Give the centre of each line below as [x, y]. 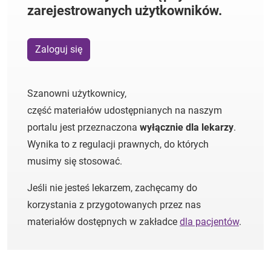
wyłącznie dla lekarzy [187, 127]
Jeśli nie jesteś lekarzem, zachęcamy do [112, 188]
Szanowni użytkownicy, [77, 93]
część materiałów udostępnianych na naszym [125, 110]
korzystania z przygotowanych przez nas [114, 205]
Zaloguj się [59, 49]
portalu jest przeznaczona [83, 127]
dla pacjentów [209, 222]
